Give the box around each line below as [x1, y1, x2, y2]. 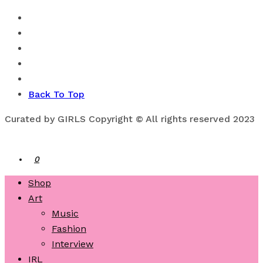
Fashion [52, 223, 86, 234]
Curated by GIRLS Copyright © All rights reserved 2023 [5, 113, 255, 124]
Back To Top [28, 89, 85, 100]
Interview [52, 238, 93, 249]
